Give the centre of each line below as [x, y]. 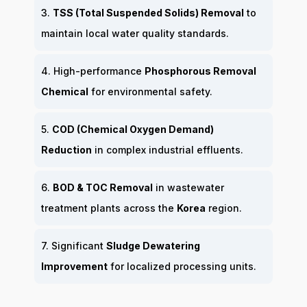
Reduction [66, 150]
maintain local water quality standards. [135, 34]
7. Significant [74, 246]
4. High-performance [93, 71]
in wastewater [188, 188]
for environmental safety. [150, 92]
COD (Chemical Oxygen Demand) [133, 130]
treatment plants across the [109, 208]
